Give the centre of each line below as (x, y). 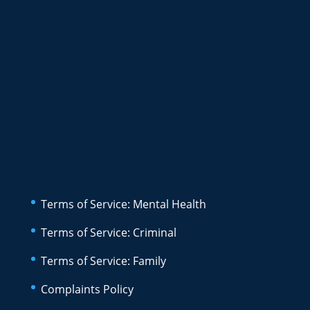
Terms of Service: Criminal (108, 232)
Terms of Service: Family (103, 261)
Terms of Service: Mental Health (123, 204)
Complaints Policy (87, 289)
